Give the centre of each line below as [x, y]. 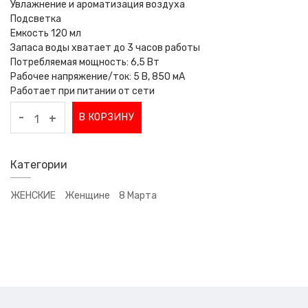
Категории [39, 164]
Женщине [87, 195]
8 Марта [138, 195]
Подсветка [36, 19]
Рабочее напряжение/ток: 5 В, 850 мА [98, 76]
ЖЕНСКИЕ [33, 195]
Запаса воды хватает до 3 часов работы [105, 47]
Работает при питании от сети [82, 91]
